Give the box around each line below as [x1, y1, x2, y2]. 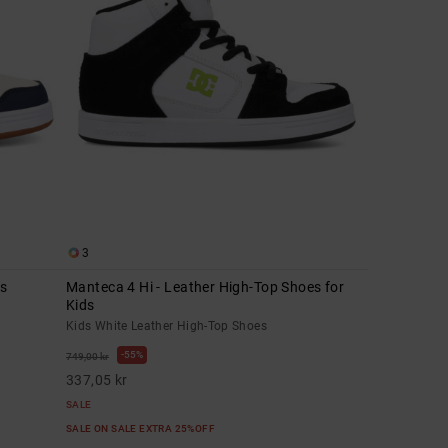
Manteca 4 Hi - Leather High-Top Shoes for [66, 278, 345, 295]
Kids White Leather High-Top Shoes [66, 318, 267, 333]
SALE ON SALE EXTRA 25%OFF [66, 422, 218, 434]
